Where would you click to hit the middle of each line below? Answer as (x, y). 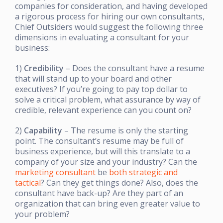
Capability (43, 130)
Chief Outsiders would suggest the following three (109, 27)
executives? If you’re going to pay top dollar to (101, 89)
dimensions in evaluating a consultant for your (102, 37)
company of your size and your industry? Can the (106, 162)
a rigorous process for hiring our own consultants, (110, 16)
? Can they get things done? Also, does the (119, 182)
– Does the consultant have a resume (134, 68)
